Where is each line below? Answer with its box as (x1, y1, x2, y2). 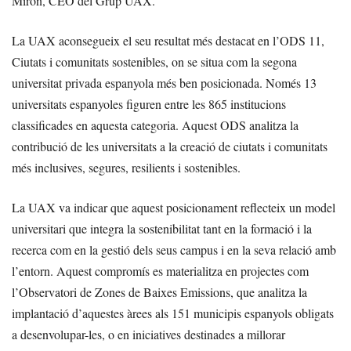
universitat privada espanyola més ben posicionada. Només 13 (12, 74, 317, 92)
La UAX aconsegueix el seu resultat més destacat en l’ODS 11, (12, 32, 324, 49)
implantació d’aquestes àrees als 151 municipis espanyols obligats (12, 305, 334, 322)
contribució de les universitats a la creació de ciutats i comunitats (12, 138, 327, 155)
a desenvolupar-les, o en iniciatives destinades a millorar (12, 326, 285, 343)
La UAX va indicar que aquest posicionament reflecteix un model (12, 199, 335, 216)
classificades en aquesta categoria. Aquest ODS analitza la (12, 117, 299, 134)
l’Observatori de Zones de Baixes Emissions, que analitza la (12, 284, 307, 301)
